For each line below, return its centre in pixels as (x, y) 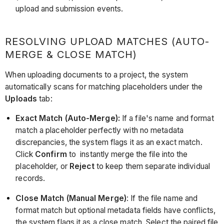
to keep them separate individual (153, 166)
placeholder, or (42, 166)
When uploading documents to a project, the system (97, 74)
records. (30, 178)
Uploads (22, 98)
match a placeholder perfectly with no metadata (99, 130)
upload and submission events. (69, 9)
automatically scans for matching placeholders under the (104, 86)
